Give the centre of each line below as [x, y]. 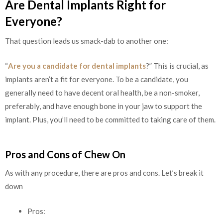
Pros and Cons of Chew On [65, 155]
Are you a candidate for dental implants [77, 65]
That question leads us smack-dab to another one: [87, 41]
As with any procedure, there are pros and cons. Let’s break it [104, 173]
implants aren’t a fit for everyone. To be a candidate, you [97, 79]
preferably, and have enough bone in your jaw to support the [104, 106]
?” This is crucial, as [177, 65]
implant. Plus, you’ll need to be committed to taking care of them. [110, 119]
